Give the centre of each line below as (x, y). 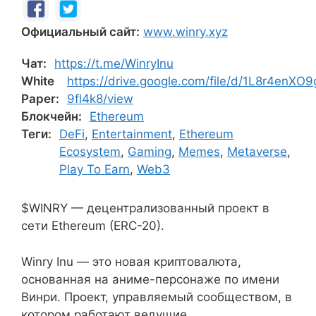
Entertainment (132, 134)
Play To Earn (95, 169)
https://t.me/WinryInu (114, 63)
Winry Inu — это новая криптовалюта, (131, 261)
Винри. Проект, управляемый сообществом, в (157, 297)
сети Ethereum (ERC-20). (93, 226)
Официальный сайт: (80, 32)
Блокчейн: (51, 116)
